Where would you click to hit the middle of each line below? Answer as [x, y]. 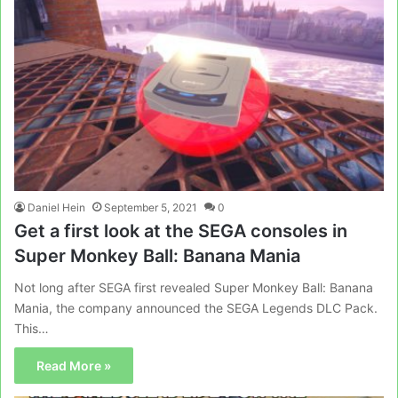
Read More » [74, 365]
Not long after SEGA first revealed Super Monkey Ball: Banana [194, 287]
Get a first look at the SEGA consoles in [181, 231]
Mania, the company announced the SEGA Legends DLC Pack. [196, 307]
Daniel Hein [56, 207]
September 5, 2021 [151, 207]
